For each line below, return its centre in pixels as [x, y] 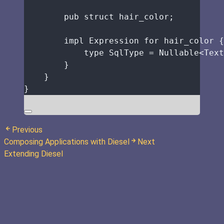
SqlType [126, 52]
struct [99, 16]
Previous [27, 129]
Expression [114, 40]
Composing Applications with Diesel [67, 141]
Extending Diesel [33, 153]
